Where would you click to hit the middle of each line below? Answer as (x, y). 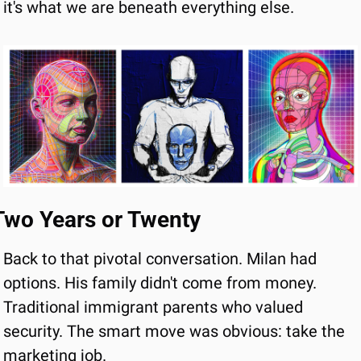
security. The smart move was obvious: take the (174, 331)
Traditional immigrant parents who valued (153, 307)
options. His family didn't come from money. (160, 283)
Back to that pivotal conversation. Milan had (160, 259)
